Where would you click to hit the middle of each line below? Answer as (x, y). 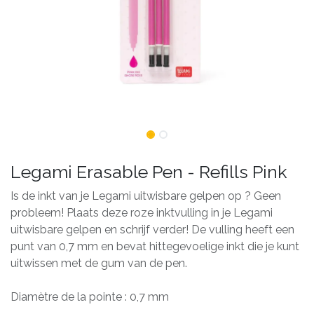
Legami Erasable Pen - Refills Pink (149, 172)
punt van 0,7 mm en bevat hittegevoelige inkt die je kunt (155, 246)
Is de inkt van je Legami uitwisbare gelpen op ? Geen (146, 196)
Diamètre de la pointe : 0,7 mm (90, 297)
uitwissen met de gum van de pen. (99, 263)
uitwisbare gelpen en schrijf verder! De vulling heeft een (152, 230)
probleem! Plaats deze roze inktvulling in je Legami (142, 213)
